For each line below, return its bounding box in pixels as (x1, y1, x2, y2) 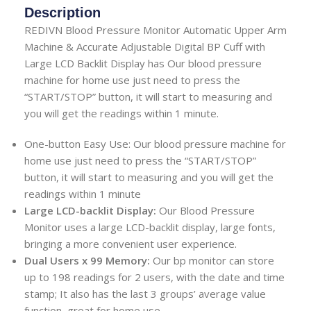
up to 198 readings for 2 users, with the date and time (24, 269, 285, 284)
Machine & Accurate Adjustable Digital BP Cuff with (24, 39, 265, 53)
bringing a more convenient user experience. (24, 236, 237, 251)
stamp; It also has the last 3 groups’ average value (24, 286, 266, 301)
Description (24, 4, 101, 20)
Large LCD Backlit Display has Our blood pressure (24, 56, 262, 70)
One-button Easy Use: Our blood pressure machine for (24, 136, 286, 151)
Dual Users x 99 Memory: (24, 253, 150, 267)
